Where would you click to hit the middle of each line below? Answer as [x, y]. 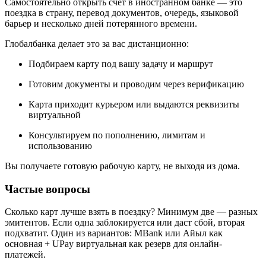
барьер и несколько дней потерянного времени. [101, 23]
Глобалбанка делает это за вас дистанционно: [97, 44]
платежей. [25, 255]
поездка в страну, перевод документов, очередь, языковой [122, 13]
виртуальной [55, 115]
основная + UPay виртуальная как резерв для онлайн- [113, 244]
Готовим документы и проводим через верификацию [136, 84]
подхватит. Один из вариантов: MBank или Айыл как [114, 233]
